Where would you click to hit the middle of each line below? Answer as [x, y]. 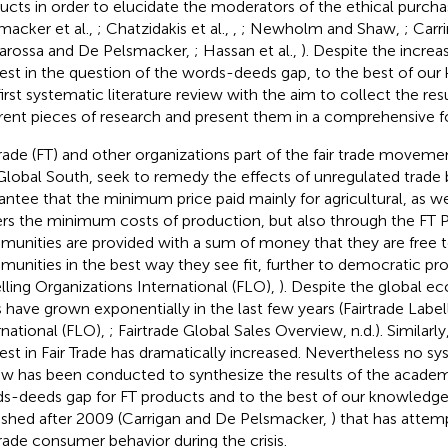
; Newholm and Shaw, [322, 28]
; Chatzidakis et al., [164, 28]
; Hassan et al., [247, 50]
